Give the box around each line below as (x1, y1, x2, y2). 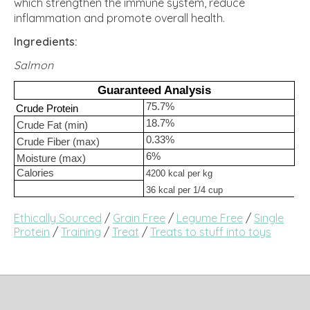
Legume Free (176, 210, 243, 225)
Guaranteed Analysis (98, 82, 211, 97)
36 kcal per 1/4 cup (146, 184, 223, 195)
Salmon (14, 57, 53, 72)
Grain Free (113, 210, 165, 225)
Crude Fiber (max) (17, 136, 100, 147)
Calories (17, 167, 54, 179)
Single (254, 210, 284, 225)
